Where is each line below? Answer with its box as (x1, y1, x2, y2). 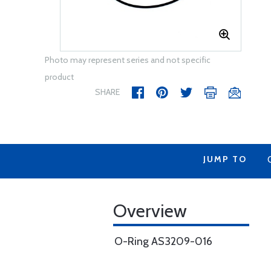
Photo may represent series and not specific (45, 54, 211, 65)
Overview (113, 200, 187, 222)
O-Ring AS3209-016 (114, 235, 212, 248)
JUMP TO (203, 154, 247, 165)
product (45, 71, 74, 82)
